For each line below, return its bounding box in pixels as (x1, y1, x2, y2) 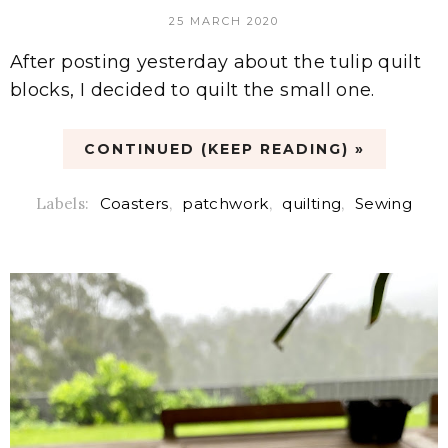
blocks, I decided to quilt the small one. (10, 78, 375, 101)
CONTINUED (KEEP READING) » (83, 139, 365, 158)
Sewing (354, 193, 413, 213)
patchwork (182, 193, 269, 213)
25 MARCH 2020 (169, 13, 279, 28)
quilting (282, 193, 342, 213)
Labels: (35, 193, 94, 213)
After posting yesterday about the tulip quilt (10, 50, 422, 73)
